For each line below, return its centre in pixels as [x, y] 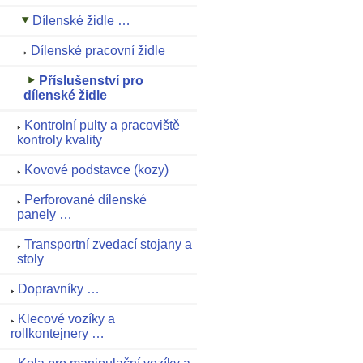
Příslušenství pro [91, 81]
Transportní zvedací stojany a [108, 245]
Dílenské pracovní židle [98, 51]
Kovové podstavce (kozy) [96, 170]
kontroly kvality [60, 140]
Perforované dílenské [85, 200]
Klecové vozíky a [66, 319]
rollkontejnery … [58, 334]
